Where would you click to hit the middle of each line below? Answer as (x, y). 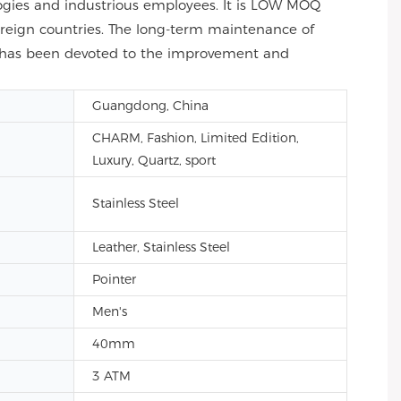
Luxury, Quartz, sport (154, 160)
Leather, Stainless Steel (161, 247)
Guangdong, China (150, 106)
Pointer (114, 279)
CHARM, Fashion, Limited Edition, (196, 138)
